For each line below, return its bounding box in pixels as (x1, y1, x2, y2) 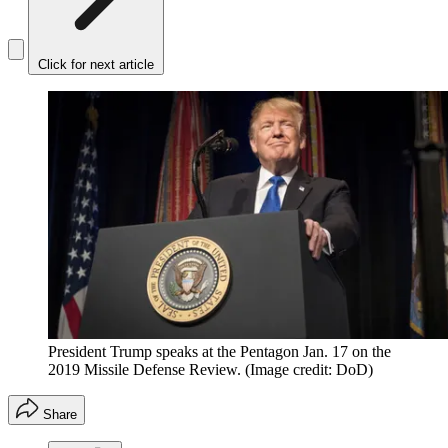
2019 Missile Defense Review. (48, 360, 241, 378)
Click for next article (38, 57, 154, 73)
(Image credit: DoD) (245, 360, 373, 378)
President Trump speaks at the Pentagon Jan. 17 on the (48, 342, 391, 360)
